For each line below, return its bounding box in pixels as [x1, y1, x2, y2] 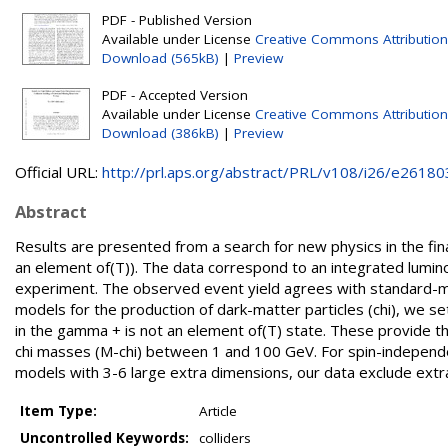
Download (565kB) [102, 49, 219, 67]
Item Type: [20, 402, 97, 420]
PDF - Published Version [102, 11, 252, 29]
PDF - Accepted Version [102, 86, 248, 104]
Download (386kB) [102, 124, 219, 142]
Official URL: [15, 162, 102, 182]
